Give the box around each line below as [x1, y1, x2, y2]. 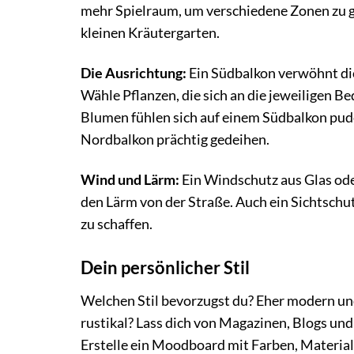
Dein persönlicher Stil [81, 256, 250, 278]
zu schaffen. [81, 215, 153, 232]
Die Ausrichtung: [81, 64, 186, 81]
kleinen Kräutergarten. [81, 24, 220, 41]
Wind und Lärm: [81, 171, 179, 188]
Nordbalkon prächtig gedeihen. [81, 130, 269, 148]
